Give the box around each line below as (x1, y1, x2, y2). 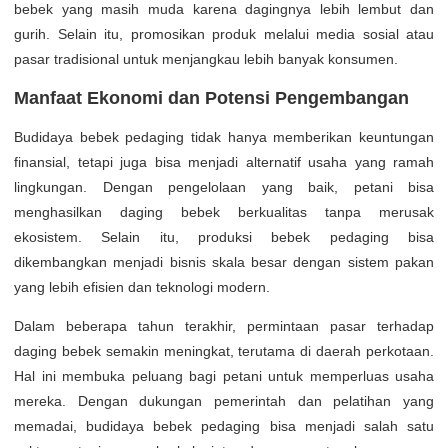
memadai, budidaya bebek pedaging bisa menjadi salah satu (14, 418, 434, 434)
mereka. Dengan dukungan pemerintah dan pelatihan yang (14, 393, 434, 409)
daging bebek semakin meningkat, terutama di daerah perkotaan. (14, 343, 434, 359)
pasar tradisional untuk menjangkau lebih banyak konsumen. (14, 51, 398, 67)
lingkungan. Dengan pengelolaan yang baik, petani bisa (14, 179, 434, 195)
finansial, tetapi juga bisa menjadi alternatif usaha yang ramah (14, 154, 434, 170)
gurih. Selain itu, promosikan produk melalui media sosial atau (14, 26, 434, 42)
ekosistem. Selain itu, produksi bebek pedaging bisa (14, 229, 434, 245)
